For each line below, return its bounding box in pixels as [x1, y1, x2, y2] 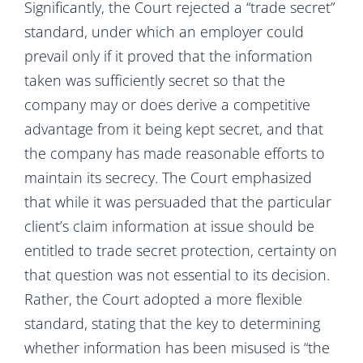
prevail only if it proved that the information [24, 46, 313, 66]
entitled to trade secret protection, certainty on [24, 241, 337, 260]
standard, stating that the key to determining [24, 314, 320, 333]
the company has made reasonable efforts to [24, 143, 325, 163]
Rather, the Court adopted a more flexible [24, 289, 302, 309]
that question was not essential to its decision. [24, 265, 330, 284]
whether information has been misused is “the [24, 338, 330, 357]
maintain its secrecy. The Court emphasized [24, 168, 312, 187]
